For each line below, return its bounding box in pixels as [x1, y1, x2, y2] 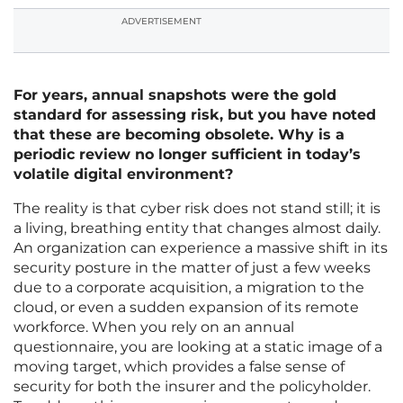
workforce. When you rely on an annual [13, 318, 294, 336]
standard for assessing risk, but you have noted [13, 106, 376, 124]
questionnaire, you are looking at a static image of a [13, 338, 382, 356]
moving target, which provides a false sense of [13, 358, 345, 376]
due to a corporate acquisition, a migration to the [13, 279, 364, 297]
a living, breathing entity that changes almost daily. [13, 219, 381, 237]
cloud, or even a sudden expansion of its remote [13, 299, 359, 317]
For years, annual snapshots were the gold [13, 86, 336, 104]
